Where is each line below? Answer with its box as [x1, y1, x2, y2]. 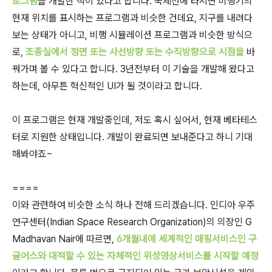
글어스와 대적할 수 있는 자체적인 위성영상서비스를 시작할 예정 [12, 250, 259, 262]
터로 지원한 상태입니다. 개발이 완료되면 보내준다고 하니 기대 [12, 131, 253, 143]
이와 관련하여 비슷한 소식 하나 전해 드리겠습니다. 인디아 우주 [12, 199, 255, 211]
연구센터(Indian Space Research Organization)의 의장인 [12, 216, 245, 228]
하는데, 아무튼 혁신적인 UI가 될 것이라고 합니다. [12, 80, 202, 92]
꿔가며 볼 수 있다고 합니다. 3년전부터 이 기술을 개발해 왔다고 [12, 63, 254, 75]
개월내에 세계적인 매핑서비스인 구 [122, 233, 257, 245]
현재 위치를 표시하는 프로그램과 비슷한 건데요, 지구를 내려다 [12, 12, 253, 24]
